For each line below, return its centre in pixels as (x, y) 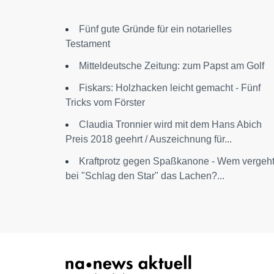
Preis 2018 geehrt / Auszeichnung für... (149, 139)
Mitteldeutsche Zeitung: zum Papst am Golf (172, 65)
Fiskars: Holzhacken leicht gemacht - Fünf (170, 87)
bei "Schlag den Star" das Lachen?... (145, 176)
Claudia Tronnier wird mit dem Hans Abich (170, 124)
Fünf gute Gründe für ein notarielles (155, 29)
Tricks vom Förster (105, 102)
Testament (88, 43)
